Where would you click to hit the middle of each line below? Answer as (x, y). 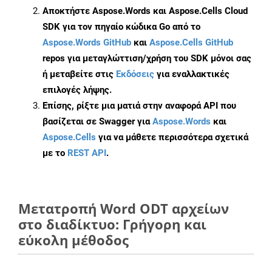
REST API (87, 153)
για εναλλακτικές (192, 74)
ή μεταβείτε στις (79, 74)
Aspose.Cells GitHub (191, 43)
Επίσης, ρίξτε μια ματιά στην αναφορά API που (139, 106)
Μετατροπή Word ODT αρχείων (124, 209)
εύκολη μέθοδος (73, 240)
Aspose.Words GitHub (87, 43)
